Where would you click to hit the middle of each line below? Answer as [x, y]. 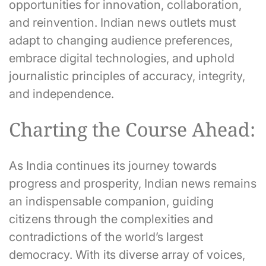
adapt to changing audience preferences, [121, 40]
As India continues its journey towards [113, 165]
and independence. [61, 94]
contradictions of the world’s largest [106, 237]
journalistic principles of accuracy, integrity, [127, 76]
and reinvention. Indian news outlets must [122, 22]
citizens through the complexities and [111, 219]
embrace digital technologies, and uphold [122, 58]
